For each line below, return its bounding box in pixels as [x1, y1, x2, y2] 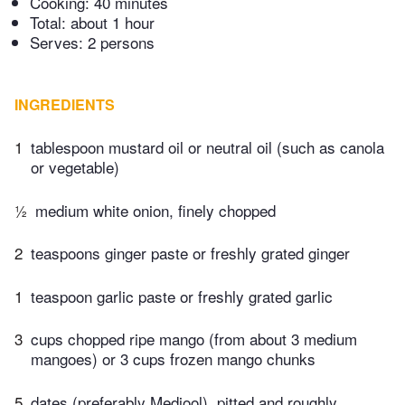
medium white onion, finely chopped [35, 198, 276, 221]
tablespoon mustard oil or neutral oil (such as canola [31, 136, 384, 159]
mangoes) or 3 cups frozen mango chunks [31, 347, 316, 371]
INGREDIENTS [14, 94, 115, 116]
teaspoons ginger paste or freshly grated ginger [31, 241, 350, 265]
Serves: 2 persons [30, 31, 155, 54]
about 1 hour [71, 11, 155, 34]
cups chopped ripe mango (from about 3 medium [31, 327, 357, 351]
